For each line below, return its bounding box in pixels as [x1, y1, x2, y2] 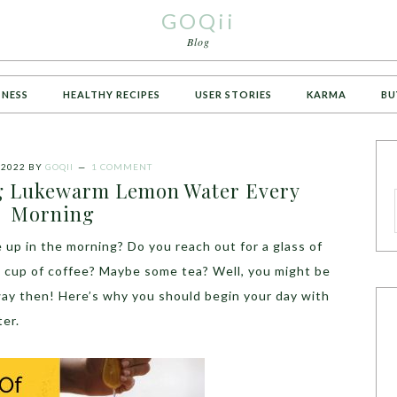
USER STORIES [195, 89, 272, 100]
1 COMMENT [90, 161, 152, 172]
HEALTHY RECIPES [63, 89, 160, 100]
